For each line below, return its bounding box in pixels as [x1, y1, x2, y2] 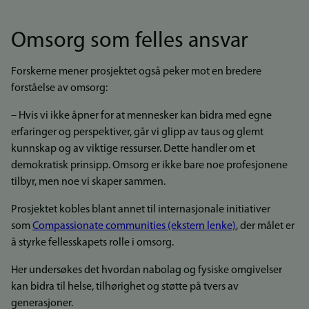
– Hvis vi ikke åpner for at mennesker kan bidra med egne [11, 110, 272, 122]
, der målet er [236, 221, 295, 232]
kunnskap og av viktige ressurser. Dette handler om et [11, 143, 255, 155]
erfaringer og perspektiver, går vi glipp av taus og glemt [11, 127, 263, 139]
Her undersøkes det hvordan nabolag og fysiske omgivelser [11, 265, 282, 277]
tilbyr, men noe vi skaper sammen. [11, 177, 168, 188]
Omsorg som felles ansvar [11, 30, 252, 53]
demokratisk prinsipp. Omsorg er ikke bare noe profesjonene [11, 160, 288, 172]
